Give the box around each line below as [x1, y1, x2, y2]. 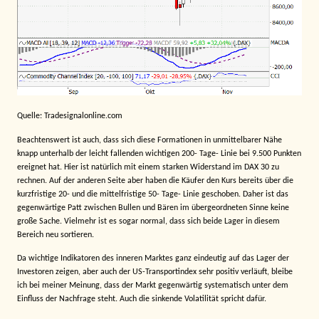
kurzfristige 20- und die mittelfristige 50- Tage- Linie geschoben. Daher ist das [17, 189, 288, 199]
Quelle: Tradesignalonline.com [17, 112, 122, 121]
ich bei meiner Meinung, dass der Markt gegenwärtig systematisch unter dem [17, 281, 288, 291]
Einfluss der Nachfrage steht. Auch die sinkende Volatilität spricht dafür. [17, 295, 266, 304]
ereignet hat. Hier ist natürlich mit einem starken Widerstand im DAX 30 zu [17, 162, 279, 172]
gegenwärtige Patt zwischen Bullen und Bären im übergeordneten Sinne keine [17, 203, 289, 212]
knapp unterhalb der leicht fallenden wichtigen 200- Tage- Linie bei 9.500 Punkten [17, 149, 301, 158]
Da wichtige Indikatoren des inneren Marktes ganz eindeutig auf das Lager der [17, 254, 289, 263]
